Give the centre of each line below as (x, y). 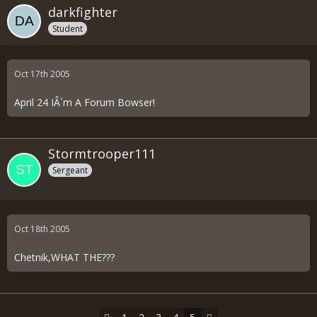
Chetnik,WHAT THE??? (64, 257)
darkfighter (83, 12)
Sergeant (70, 170)
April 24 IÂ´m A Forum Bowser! (85, 103)
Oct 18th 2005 (42, 229)
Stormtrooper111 (102, 154)
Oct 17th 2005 (42, 74)
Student (68, 29)
